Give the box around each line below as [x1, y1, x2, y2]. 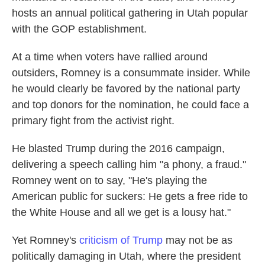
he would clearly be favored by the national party [12, 83, 240, 95]
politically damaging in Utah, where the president [12, 250, 241, 263]
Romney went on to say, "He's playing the [12, 174, 207, 187]
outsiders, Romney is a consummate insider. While [12, 67, 250, 79]
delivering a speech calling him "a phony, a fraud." [12, 159, 246, 171]
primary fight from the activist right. [12, 115, 174, 127]
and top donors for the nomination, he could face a [12, 99, 249, 111]
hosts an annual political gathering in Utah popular [12, 7, 248, 20]
